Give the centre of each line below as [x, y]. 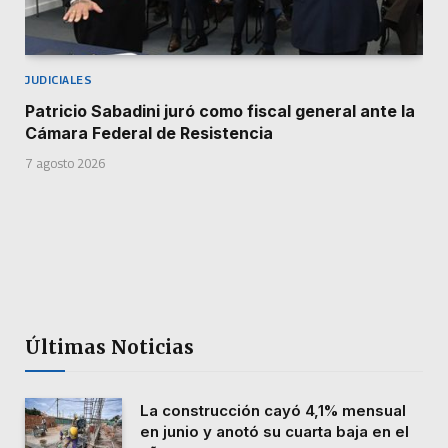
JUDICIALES [59, 79]
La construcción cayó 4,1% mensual [273, 410]
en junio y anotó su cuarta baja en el [274, 431]
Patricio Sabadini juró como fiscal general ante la [220, 110]
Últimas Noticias [109, 346]
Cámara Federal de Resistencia [149, 132]
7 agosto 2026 [65, 163]
